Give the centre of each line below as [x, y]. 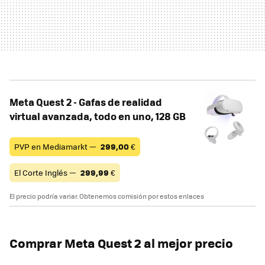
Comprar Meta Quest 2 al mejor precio [121, 243]
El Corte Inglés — [46, 173]
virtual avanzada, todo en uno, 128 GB [98, 116]
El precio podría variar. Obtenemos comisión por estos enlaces [107, 196]
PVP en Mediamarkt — [56, 147]
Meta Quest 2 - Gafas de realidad [86, 102]
